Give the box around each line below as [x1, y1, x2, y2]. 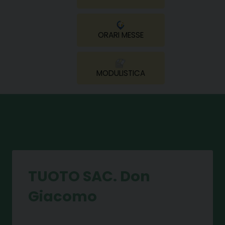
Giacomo [28, 186, 97, 206]
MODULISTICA [96, 67, 145, 78]
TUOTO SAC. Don [28, 166, 150, 186]
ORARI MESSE [97, 29, 144, 40]
